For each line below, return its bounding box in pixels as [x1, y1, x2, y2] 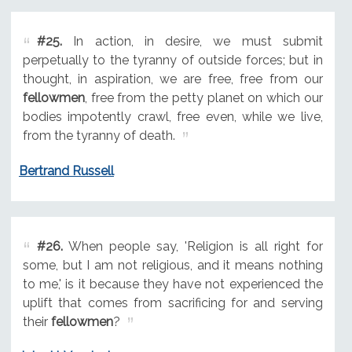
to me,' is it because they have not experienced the [22, 276, 323, 291]
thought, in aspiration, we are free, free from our [22, 71, 323, 86]
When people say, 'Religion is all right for [62, 238, 323, 254]
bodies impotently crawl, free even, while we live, [22, 108, 323, 124]
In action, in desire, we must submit [61, 33, 323, 49]
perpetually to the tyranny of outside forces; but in [22, 52, 323, 68]
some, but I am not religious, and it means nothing [22, 257, 323, 273]
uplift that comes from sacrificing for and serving [22, 295, 323, 310]
